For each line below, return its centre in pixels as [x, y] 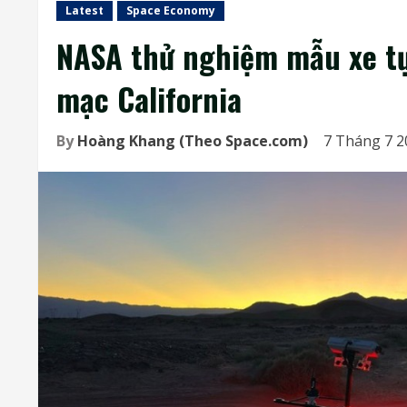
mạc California [149, 99]
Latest [84, 10]
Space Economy [171, 10]
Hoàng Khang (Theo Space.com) [193, 141]
